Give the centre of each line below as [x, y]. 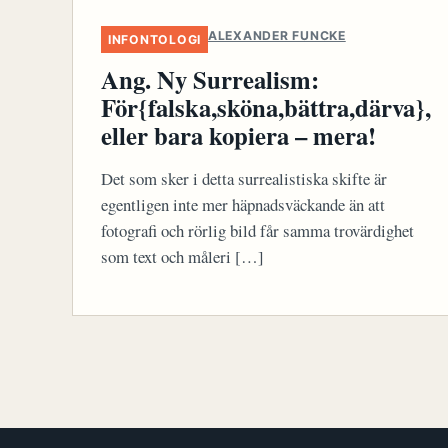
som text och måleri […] [182, 256]
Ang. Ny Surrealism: [210, 79]
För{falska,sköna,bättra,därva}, [266, 107]
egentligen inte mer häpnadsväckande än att [243, 204]
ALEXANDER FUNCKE [277, 35]
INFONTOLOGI [155, 39]
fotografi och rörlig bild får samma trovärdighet [257, 230]
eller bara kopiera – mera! [238, 135]
